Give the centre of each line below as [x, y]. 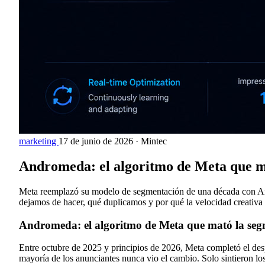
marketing [39, 141]
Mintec [154, 141]
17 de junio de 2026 [96, 141]
